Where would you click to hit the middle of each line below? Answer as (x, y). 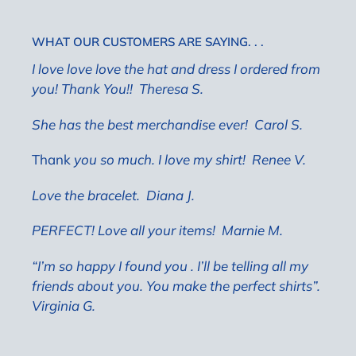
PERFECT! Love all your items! (124, 230)
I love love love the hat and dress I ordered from (176, 69)
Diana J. (170, 195)
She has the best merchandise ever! (143, 124)
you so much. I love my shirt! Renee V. (188, 160)
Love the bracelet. (86, 195)
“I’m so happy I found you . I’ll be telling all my (170, 265)
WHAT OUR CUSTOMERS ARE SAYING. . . (148, 41)
